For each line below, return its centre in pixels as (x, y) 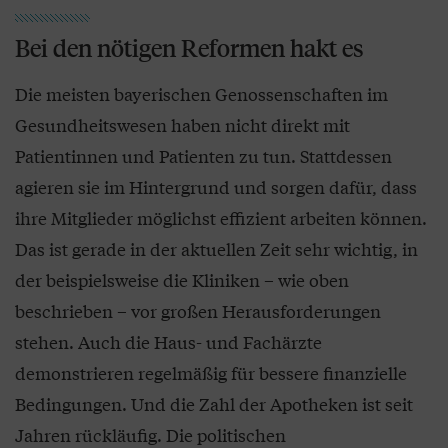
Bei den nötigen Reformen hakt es (189, 47)
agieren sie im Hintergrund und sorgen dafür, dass (216, 186)
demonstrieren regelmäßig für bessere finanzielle (211, 372)
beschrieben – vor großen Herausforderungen (198, 310)
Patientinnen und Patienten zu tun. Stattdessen (203, 155)
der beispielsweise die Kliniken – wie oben (182, 279)
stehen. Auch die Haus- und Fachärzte (168, 341)
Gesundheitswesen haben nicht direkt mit (182, 124)
